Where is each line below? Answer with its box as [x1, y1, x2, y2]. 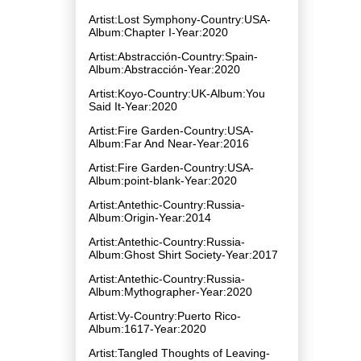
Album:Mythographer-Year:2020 [89, 284, 252, 298]
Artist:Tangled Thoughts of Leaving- [89, 346, 270, 359]
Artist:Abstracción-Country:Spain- [89, 49, 258, 63]
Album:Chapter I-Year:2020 [89, 25, 228, 39]
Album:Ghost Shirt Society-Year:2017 [89, 247, 278, 261]
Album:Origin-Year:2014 [89, 210, 211, 224]
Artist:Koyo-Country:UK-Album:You [89, 86, 265, 100]
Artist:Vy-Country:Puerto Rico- [89, 309, 241, 322]
